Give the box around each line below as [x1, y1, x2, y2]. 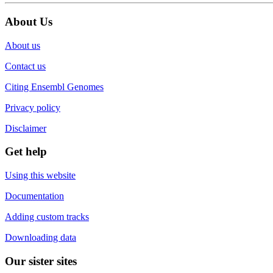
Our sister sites [5, 254, 77, 268]
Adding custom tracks [5, 211, 89, 222]
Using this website [5, 170, 76, 181]
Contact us [5, 60, 46, 71]
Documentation [5, 191, 64, 202]
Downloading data [5, 232, 76, 243]
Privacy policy [5, 102, 60, 113]
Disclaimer [5, 122, 46, 133]
